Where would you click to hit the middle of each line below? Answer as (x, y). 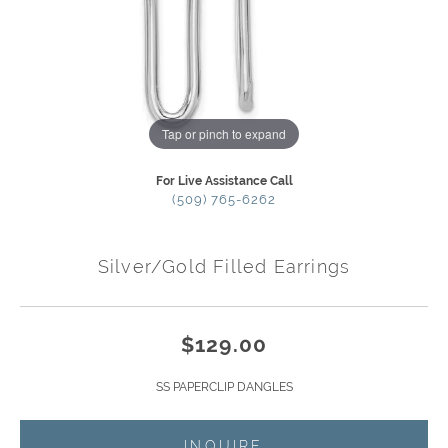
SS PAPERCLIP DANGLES (224, 387)
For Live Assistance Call (224, 181)
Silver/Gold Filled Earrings (224, 267)
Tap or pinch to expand (224, 133)
